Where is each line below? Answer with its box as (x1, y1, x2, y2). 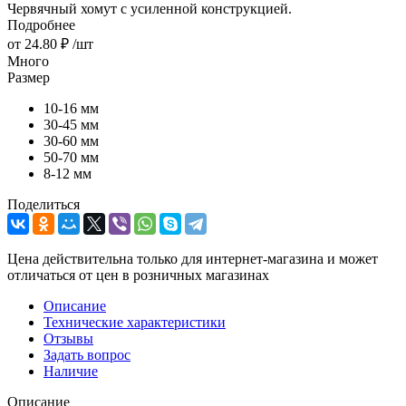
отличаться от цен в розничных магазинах (7, 266, 269, 283)
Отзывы (43, 330, 93, 346)
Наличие (43, 362, 98, 379)
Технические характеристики (43, 314, 226, 330)
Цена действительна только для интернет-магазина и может (7, 250, 378, 266)
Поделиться (7, 196, 80, 212)
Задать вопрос (43, 346, 130, 362)
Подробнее (7, 16, 75, 33)
